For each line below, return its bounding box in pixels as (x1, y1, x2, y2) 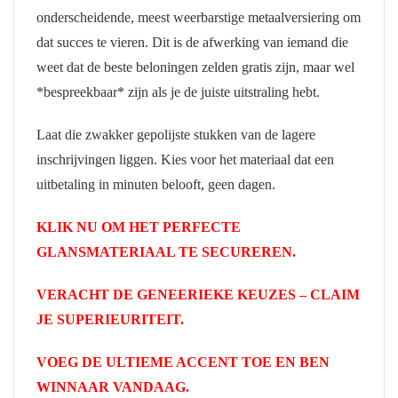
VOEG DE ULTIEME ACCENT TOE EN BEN (36, 354, 330, 370)
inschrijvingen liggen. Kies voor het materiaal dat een (36, 151, 334, 167)
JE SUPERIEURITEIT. (36, 311, 184, 327)
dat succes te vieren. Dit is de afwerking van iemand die (36, 34, 348, 50)
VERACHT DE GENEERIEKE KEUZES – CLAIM (36, 286, 360, 302)
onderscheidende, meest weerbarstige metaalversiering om (36, 9, 361, 25)
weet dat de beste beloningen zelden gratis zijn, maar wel (36, 59, 354, 75)
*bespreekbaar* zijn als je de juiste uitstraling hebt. (36, 84, 320, 99)
